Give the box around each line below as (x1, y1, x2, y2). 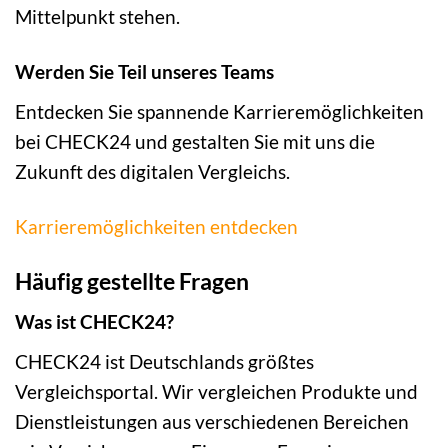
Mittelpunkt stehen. (15, 5, 180, 29)
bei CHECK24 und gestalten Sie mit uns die (15, 129, 375, 153)
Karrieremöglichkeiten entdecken (15, 214, 298, 238)
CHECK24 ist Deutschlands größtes (15, 349, 314, 373)
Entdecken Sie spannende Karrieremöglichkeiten (15, 99, 424, 123)
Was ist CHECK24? (15, 310, 174, 334)
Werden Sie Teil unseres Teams (15, 60, 274, 84)
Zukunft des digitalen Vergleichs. (15, 159, 290, 183)
